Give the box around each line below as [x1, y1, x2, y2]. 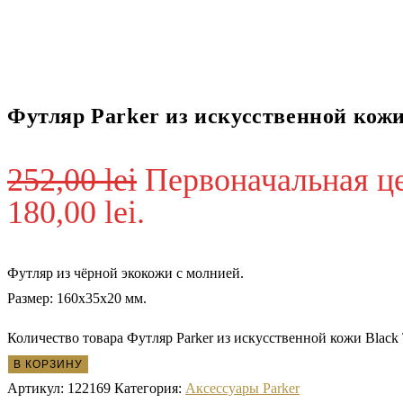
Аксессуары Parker [185, 381, 300, 397]
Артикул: [7, 381, 67, 397]
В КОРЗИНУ [13, 358, 83, 372]
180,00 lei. [7, 194, 145, 231]
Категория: [114, 381, 185, 397]
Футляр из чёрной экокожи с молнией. [7, 265, 244, 282]
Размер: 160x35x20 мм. [7, 291, 147, 307]
